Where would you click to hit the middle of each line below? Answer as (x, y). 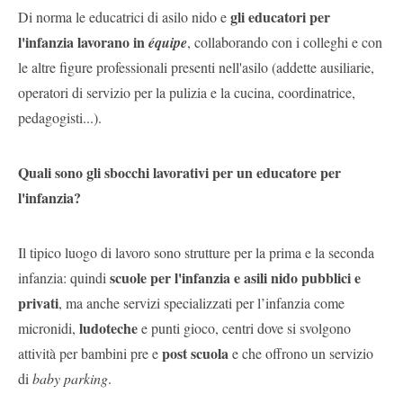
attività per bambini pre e (90, 353)
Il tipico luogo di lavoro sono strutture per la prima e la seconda (196, 252)
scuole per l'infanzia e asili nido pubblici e (235, 277)
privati (38, 302)
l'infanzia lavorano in (83, 41)
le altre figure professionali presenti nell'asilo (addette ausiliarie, (196, 67)
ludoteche (108, 327)
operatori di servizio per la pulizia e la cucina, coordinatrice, (187, 92)
